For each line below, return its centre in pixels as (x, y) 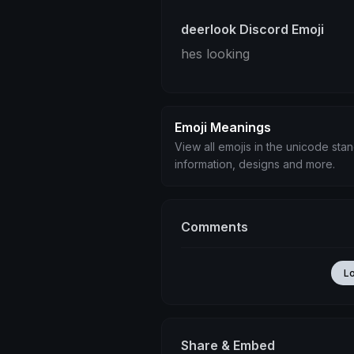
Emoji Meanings (223, 127)
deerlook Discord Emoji (252, 29)
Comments (215, 227)
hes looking (215, 54)
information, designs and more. (255, 164)
